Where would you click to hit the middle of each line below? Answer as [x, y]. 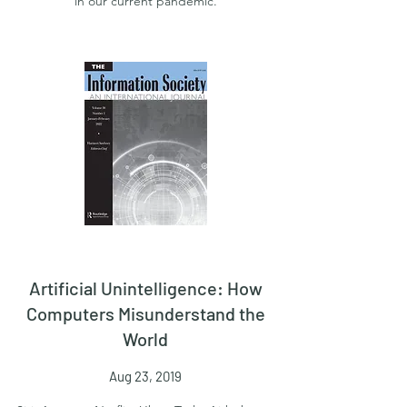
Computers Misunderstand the [145, 313]
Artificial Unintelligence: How [145, 288]
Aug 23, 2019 [145, 376]
